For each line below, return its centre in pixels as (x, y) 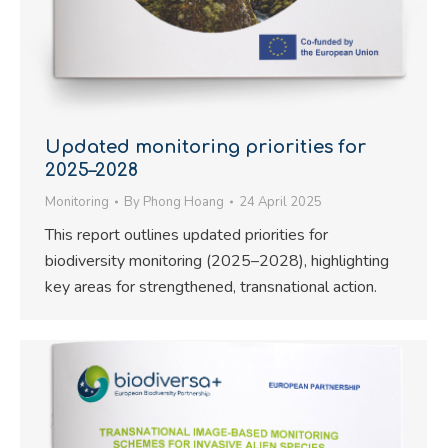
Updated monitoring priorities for (205, 147)
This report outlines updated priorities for (186, 235)
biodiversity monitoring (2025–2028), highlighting (217, 261)
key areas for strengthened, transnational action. (211, 287)
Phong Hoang (183, 202)
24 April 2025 (280, 202)
